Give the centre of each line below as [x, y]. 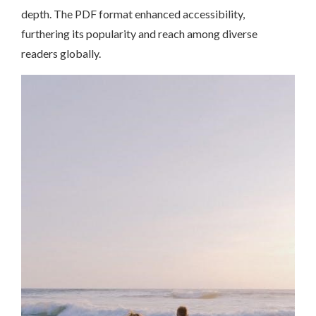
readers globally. [61, 54]
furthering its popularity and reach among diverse [139, 34]
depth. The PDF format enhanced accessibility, [133, 14]
